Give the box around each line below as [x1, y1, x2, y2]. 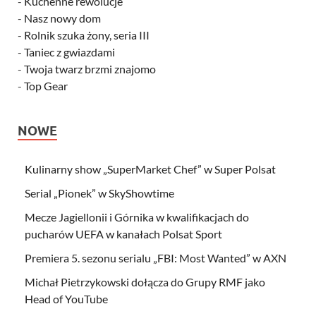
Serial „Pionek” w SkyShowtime [25, 186, 174, 200]
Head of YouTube [25, 291, 108, 305]
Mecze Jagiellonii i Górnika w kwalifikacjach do [25, 209, 249, 224]
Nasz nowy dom [24, 11, 101, 25]
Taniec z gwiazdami [24, 44, 115, 59]
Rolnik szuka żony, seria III [24, 28, 150, 42]
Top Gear [24, 78, 68, 92]
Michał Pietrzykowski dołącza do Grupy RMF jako [25, 274, 265, 288]
